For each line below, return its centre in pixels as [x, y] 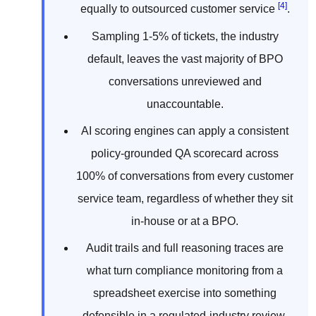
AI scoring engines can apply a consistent [185, 130]
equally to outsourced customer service [179, 9]
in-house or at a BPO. [185, 221]
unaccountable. [185, 104]
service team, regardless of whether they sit [185, 198]
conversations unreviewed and [185, 81]
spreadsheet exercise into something [185, 293]
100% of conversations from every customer [185, 176]
